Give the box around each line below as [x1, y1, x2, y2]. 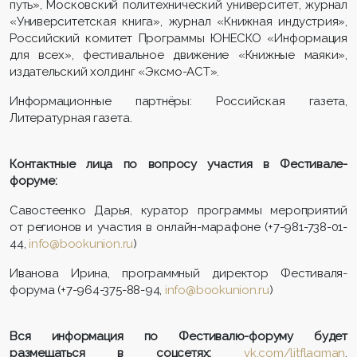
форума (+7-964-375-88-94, [10, 282, 165, 297]
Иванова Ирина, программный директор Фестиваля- [10, 265, 347, 280]
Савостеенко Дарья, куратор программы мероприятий [10, 202, 347, 218]
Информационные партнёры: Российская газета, [10, 93, 347, 108]
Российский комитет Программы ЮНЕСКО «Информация [10, 30, 347, 45]
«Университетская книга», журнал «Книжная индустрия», [10, 14, 347, 29]
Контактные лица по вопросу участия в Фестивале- [10, 156, 347, 171]
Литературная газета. [10, 110, 132, 125]
